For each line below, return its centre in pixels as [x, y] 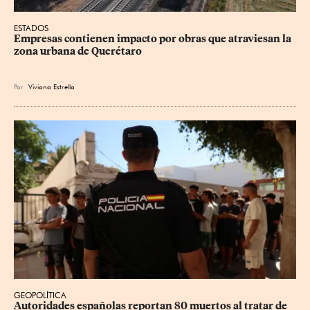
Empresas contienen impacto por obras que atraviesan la [154, 38]
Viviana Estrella [52, 86]
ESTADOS [31, 28]
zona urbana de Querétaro [78, 51]
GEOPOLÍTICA [40, 295]
